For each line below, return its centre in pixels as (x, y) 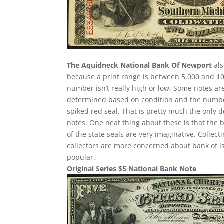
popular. (81, 157)
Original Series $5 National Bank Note (132, 169)
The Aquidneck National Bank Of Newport (140, 65)
